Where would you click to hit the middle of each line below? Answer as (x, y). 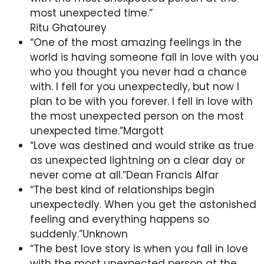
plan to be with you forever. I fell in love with (141, 101)
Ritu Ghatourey (68, 27)
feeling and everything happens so (120, 219)
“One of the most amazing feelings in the (136, 42)
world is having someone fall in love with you (144, 57)
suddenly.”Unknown (79, 234)
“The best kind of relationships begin (122, 189)
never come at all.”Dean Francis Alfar (124, 175)
